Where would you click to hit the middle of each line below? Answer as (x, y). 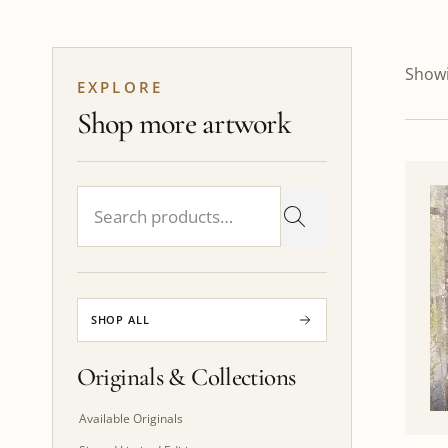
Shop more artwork (183, 123)
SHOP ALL (120, 319)
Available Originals (130, 418)
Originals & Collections (186, 376)
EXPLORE (120, 86)
